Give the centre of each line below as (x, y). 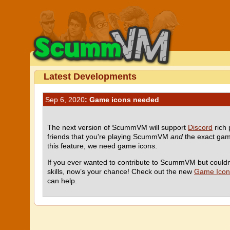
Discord (200, 127)
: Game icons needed (122, 100)
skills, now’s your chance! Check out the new (121, 171)
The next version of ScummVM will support (118, 127)
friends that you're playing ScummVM (109, 137)
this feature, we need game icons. (102, 146)
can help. (62, 181)
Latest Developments (90, 76)
